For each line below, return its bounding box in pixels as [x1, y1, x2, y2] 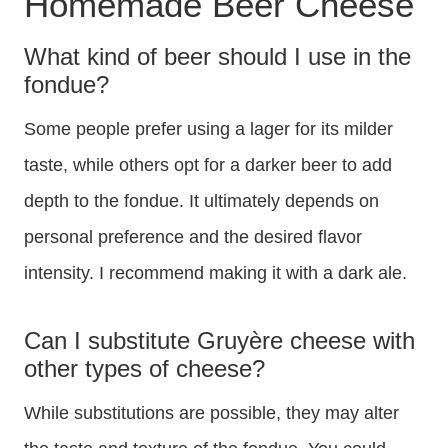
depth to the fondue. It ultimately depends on [24, 191, 379, 212]
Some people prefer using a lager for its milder [24, 119, 393, 140]
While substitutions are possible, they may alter [24, 403, 399, 424]
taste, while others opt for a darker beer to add [24, 155, 392, 176]
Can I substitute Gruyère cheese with [24, 327, 415, 355]
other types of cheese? [24, 355, 265, 383]
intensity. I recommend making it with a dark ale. [24, 263, 407, 284]
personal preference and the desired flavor [24, 227, 362, 248]
